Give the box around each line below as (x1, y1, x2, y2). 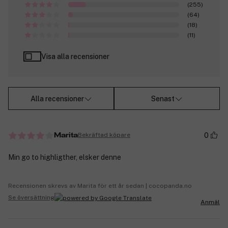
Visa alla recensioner (41, 52, 109, 61)
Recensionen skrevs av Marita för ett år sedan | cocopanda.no (8, 182, 192, 189)
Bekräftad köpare (78, 131, 130, 139)
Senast (151, 94, 175, 103)
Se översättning (8, 194, 54, 202)
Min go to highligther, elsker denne (8, 153, 121, 161)
